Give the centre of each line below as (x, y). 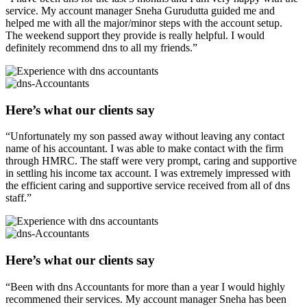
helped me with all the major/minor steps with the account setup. (144, 23)
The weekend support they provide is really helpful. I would (135, 35)
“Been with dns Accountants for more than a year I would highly (145, 286)
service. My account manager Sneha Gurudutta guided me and (140, 10)
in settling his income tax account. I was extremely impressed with (148, 173)
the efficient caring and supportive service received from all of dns (148, 186)
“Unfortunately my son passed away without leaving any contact (145, 136)
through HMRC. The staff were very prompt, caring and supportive (151, 161)
